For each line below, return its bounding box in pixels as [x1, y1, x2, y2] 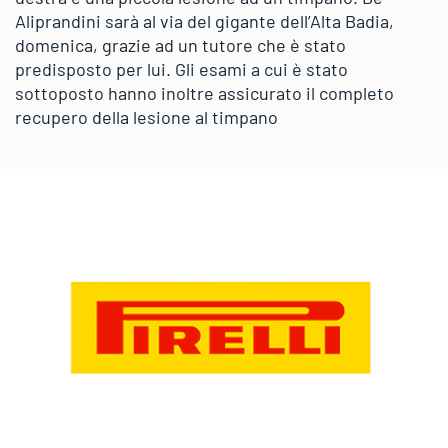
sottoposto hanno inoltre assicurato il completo [15, 82, 394, 104]
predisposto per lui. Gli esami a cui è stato [15, 58, 348, 80]
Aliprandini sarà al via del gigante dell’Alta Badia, [15, 10, 394, 32]
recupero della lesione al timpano [15, 106, 278, 128]
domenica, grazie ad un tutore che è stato [15, 34, 346, 56]
